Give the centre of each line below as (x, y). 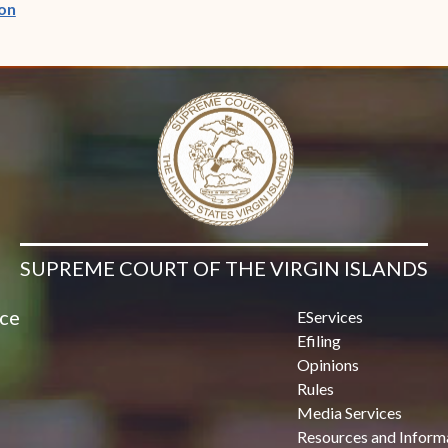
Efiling (319, 341)
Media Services (350, 413)
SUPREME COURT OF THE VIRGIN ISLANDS (223, 268)
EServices (330, 317)
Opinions (328, 365)
